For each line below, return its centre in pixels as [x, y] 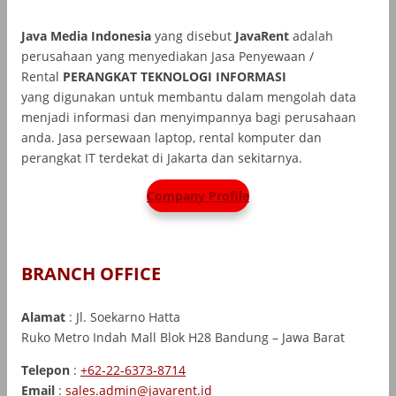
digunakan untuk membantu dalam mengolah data [205, 96]
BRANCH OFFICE [91, 274]
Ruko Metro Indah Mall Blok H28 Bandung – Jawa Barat [183, 338]
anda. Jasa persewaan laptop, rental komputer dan [171, 137]
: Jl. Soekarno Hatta [125, 317]
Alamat [45, 317]
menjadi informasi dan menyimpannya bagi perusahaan [189, 117]
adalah [311, 35]
